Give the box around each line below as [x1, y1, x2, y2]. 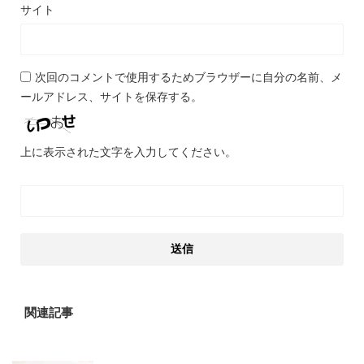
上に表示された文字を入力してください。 [20, 144, 236, 158]
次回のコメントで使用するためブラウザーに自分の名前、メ [35, 69, 342, 84]
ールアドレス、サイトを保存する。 [20, 89, 202, 103]
